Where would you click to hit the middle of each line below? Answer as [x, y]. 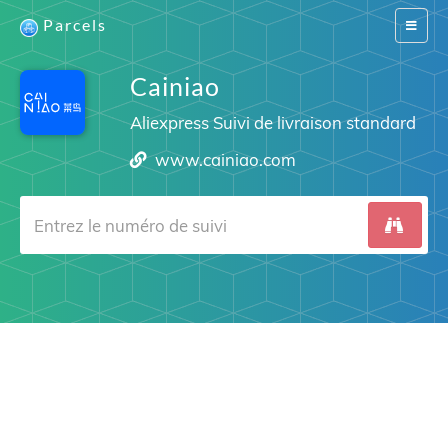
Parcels [75, 24]
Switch [422, 24]
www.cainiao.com [226, 159]
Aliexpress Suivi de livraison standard [272, 122]
